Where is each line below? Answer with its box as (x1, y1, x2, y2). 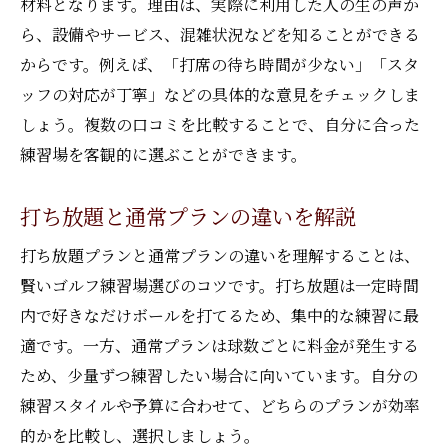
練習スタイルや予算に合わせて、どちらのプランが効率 (20, 394, 420, 417)
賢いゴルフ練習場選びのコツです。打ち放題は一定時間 (20, 274, 419, 297)
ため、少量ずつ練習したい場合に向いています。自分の (20, 364, 418, 387)
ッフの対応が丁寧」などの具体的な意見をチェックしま (20, 83, 420, 106)
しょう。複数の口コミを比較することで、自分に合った (20, 113, 420, 136)
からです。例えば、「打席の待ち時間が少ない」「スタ (20, 53, 419, 76)
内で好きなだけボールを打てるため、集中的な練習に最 (20, 304, 419, 327)
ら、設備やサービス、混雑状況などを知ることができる (20, 23, 420, 46)
